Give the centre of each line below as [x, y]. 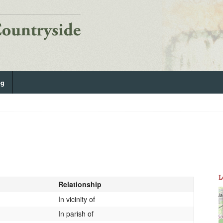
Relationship [80, 184]
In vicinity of [76, 199]
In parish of [76, 213]
